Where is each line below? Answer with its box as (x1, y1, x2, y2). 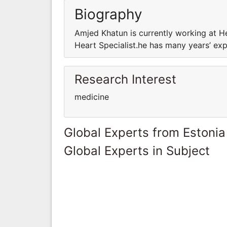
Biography (74, 5, 142, 23)
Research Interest (74, 71, 176, 87)
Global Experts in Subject (64, 143, 210, 158)
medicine (74, 91, 109, 102)
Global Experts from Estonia (64, 125, 225, 140)
